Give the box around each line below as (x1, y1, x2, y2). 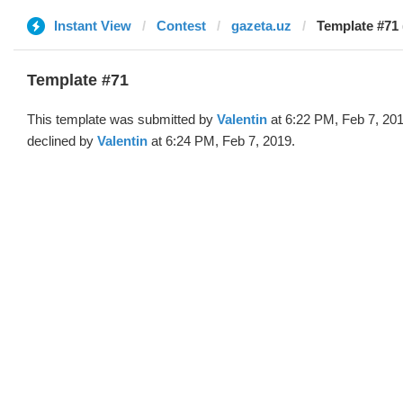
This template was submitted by (27, 112, 217, 127)
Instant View (54, 18, 131, 33)
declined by (27, 133, 97, 148)
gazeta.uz (231, 18, 291, 33)
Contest (157, 18, 206, 33)
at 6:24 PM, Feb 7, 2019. (148, 133, 295, 148)
